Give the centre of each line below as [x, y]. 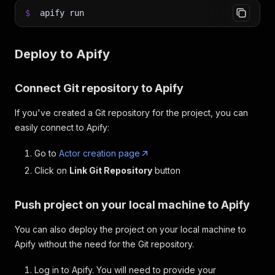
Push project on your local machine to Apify [132, 205]
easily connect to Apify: [62, 128]
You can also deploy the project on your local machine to [130, 230]
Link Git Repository [111, 171]
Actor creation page [99, 153]
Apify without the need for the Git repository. [104, 244]
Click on [52, 171]
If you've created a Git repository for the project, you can [131, 113]
